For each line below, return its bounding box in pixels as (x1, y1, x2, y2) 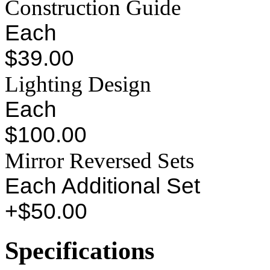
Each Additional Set (5, 174, 200, 199)
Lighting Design (5, 72, 151, 97)
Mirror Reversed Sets (5, 148, 194, 174)
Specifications (5, 236, 154, 265)
